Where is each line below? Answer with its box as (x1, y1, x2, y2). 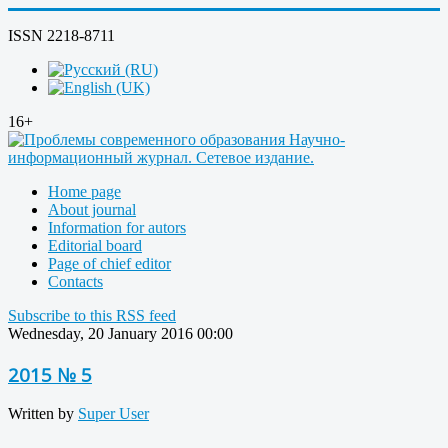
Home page (48, 183, 121, 200)
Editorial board (48, 237, 142, 254)
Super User (78, 405, 149, 423)
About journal (48, 201, 136, 218)
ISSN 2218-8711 (8, 27, 115, 44)
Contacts (48, 273, 103, 290)
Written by (8, 405, 78, 423)
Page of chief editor (48, 255, 171, 272)
